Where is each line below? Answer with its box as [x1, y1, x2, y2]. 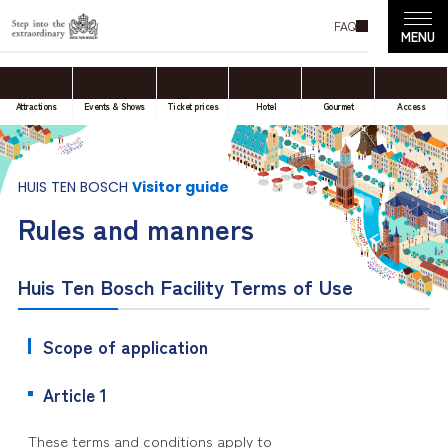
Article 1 [42, 382, 107, 407]
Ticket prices [166, 100, 219, 113]
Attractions [15, 100, 57, 113]
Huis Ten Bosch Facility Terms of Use [17, 272, 353, 301]
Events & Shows [83, 100, 145, 113]
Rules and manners [17, 208, 254, 248]
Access [397, 100, 426, 113]
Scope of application [42, 333, 208, 359]
